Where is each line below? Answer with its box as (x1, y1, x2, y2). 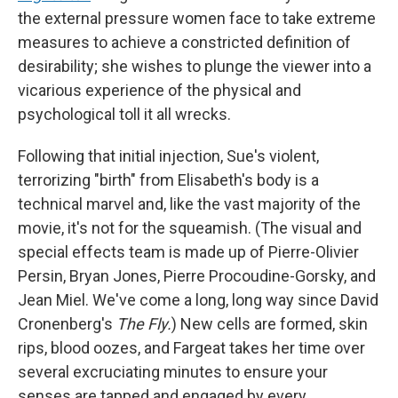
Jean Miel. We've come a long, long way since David (18, 290, 378, 309)
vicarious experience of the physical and (18, 80, 301, 99)
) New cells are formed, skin (171, 314, 368, 333)
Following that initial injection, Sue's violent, (18, 146, 319, 165)
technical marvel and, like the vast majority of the (18, 194, 361, 213)
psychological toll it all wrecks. (18, 104, 231, 123)
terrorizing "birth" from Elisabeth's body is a (18, 170, 319, 189)
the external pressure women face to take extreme (18, 8, 376, 28)
